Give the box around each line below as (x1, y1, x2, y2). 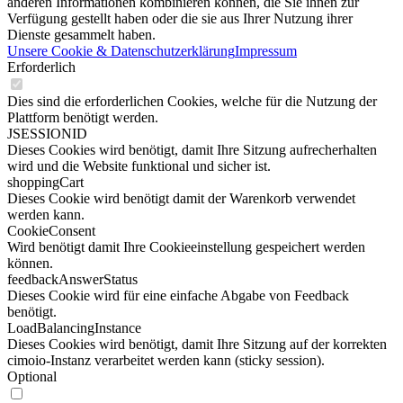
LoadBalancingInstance (7, 320, 141, 336)
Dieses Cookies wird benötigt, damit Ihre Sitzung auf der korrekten (7, 336, 387, 352)
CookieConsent (7, 223, 95, 238)
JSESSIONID (7, 126, 87, 141)
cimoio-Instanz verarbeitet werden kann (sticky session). (7, 353, 325, 368)
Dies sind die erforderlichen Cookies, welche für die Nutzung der (7, 94, 377, 109)
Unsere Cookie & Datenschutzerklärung (7, 43, 235, 58)
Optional (7, 369, 57, 384)
